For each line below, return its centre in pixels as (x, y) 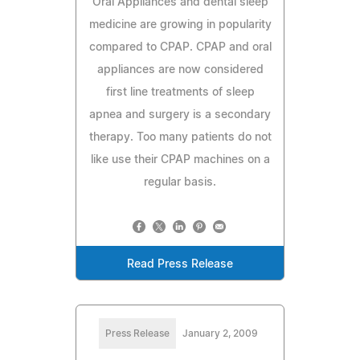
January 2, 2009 (220, 333)
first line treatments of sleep (180, 92)
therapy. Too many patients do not (180, 137)
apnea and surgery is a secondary (180, 115)
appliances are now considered (180, 70)
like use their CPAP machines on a (180, 160)
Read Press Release (180, 264)
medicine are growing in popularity (180, 25)
